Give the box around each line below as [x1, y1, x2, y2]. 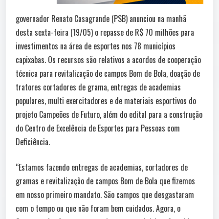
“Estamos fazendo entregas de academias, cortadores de [16, 161, 188, 173]
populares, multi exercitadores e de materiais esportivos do [16, 94, 196, 107]
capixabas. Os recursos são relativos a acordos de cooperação [16, 53, 201, 66]
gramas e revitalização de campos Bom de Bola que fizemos [16, 175, 195, 187]
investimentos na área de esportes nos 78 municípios [16, 40, 175, 52]
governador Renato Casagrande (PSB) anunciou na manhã [16, 12, 186, 24]
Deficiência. [16, 135, 50, 148]
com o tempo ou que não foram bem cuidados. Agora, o [16, 202, 180, 214]
